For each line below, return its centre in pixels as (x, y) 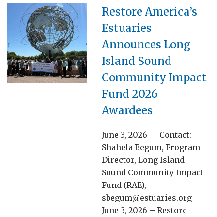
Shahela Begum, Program (151, 147)
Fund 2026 (130, 94)
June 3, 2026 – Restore (144, 210)
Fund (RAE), (124, 185)
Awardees (127, 110)
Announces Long (146, 44)
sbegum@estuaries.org (147, 197)
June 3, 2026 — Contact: (147, 134)
